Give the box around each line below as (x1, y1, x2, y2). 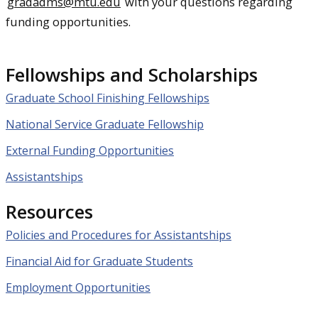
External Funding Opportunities (6, 142, 174, 158)
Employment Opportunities (6, 279, 150, 295)
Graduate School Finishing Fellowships (6, 90, 209, 106)
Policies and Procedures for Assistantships (6, 227, 231, 243)
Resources (6, 199, 93, 225)
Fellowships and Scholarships (6, 62, 258, 88)
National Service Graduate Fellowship (6, 116, 204, 133)
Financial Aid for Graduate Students (6, 253, 193, 270)
